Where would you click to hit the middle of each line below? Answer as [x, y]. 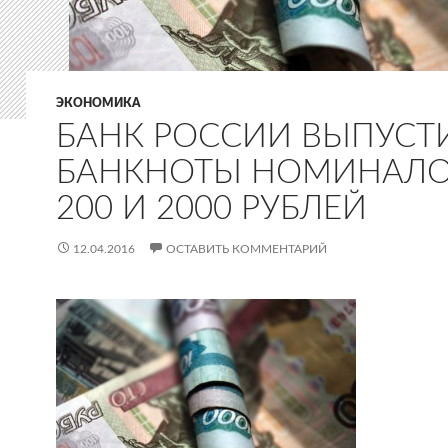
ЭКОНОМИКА [98, 103]
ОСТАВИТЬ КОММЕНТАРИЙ [246, 249]
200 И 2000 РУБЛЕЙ [211, 208]
